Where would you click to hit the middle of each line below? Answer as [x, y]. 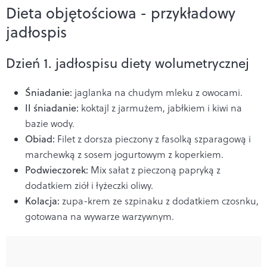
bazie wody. [50, 123]
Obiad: [40, 139]
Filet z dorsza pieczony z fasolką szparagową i [153, 139]
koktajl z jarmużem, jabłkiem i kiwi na [160, 108]
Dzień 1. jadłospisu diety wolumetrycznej [128, 63]
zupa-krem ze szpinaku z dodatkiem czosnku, [159, 201]
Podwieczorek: [57, 170]
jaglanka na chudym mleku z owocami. [157, 92]
